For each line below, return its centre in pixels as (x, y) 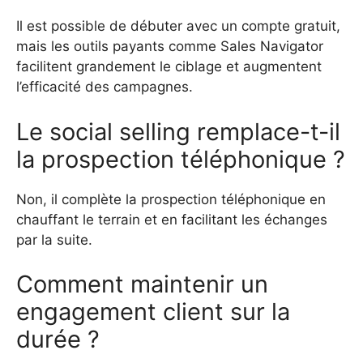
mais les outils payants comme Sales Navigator (170, 47)
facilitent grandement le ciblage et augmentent (169, 67)
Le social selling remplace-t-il (178, 131)
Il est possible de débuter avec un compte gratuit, (178, 26)
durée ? (58, 340)
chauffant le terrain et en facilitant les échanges (172, 219)
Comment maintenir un (142, 284)
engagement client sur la (153, 312)
